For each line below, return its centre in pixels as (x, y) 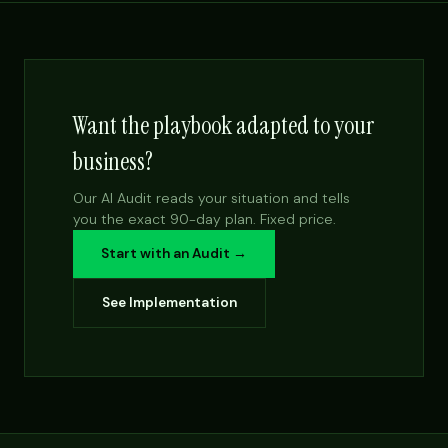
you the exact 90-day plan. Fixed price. (204, 219)
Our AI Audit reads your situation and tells (211, 198)
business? (113, 161)
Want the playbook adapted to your (223, 125)
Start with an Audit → (174, 253)
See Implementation (169, 302)
